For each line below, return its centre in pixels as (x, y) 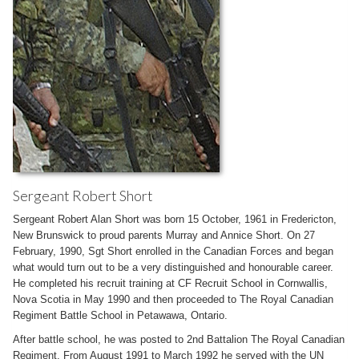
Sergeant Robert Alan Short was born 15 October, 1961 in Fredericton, (175, 219)
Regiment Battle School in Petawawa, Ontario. (120, 315)
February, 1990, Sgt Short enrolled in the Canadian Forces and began (173, 251)
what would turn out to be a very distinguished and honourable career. (173, 267)
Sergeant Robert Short (83, 196)
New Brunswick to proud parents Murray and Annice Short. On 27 (164, 235)
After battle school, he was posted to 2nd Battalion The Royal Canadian (179, 339)
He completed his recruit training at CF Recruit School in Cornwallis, (170, 283)
